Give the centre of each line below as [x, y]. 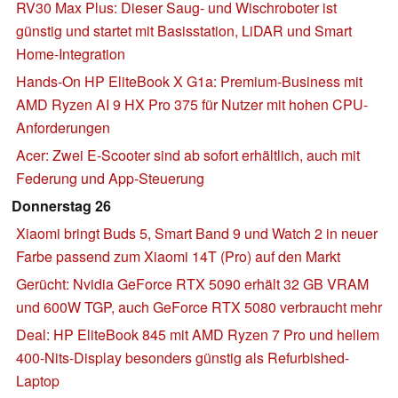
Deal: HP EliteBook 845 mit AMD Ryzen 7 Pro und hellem [198, 334]
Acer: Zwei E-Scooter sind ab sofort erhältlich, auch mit [188, 155]
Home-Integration [71, 53]
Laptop [38, 380]
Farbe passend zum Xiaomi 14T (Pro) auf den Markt [178, 256]
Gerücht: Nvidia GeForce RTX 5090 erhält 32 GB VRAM [192, 283]
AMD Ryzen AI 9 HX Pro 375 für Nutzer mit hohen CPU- [192, 104]
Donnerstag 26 [61, 205]
